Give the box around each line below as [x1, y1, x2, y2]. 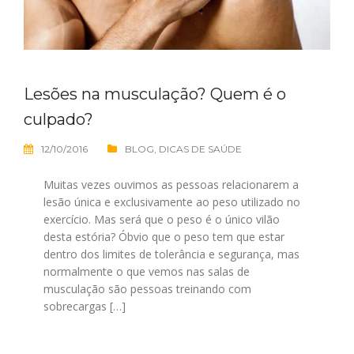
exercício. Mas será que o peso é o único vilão [43, 211, 280, 227]
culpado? [24, 109, 93, 129]
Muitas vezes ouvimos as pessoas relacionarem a [43, 176, 299, 192]
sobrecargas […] [43, 298, 126, 314]
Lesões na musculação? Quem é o [24, 84, 286, 104]
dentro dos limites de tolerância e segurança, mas [43, 246, 299, 262]
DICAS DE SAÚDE [159, 142, 242, 155]
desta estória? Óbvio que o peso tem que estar [43, 228, 284, 244]
